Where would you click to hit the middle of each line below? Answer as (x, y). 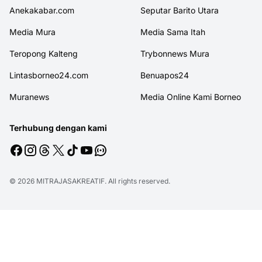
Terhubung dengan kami (58, 128)
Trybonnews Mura (175, 54)
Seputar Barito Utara (180, 11)
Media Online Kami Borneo (191, 97)
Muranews (29, 97)
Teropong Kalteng (44, 54)
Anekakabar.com (42, 11)
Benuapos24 (165, 75)
